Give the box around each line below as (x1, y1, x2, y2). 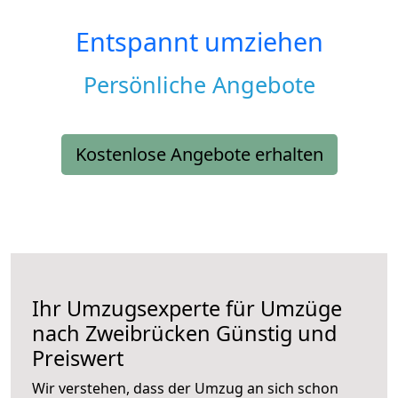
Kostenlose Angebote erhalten (75, 142, 323, 167)
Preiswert (32, 344, 123, 373)
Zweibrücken (85, 319, 211, 348)
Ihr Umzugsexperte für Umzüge (32, 294, 342, 323)
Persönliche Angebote (83, 69, 315, 100)
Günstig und (211, 319, 337, 348)
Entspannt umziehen (75, 24, 323, 60)
